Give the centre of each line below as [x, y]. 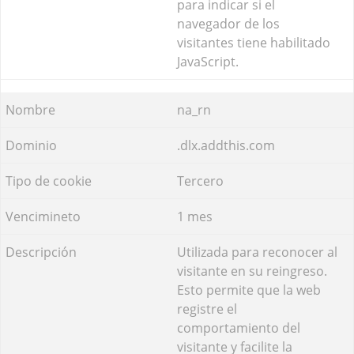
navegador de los [228, 23]
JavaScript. [208, 61]
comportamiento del [239, 328]
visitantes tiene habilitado [254, 42]
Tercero [200, 181]
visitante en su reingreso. [252, 271]
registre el [207, 309]
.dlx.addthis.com [226, 145]
